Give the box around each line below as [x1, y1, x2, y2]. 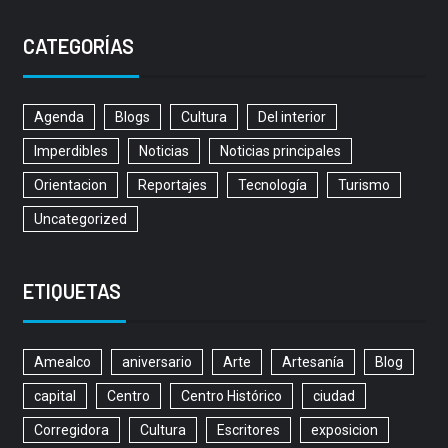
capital [33, 388, 76, 405]
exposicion [310, 422, 378, 439]
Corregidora [33, 422, 109, 439]
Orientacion [33, 177, 107, 194]
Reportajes [137, 177, 207, 194]
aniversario [121, 354, 192, 371]
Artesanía [281, 354, 344, 371]
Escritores [216, 422, 280, 439]
